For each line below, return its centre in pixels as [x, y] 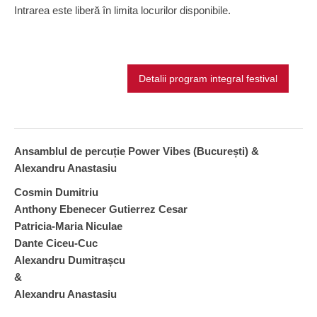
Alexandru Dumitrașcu [70, 260]
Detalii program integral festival [208, 79]
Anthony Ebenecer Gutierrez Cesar [102, 209]
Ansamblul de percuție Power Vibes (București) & [137, 151]
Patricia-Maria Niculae [68, 226]
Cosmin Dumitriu [56, 192]
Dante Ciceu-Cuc [56, 243]
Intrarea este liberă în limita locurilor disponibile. [122, 10]
